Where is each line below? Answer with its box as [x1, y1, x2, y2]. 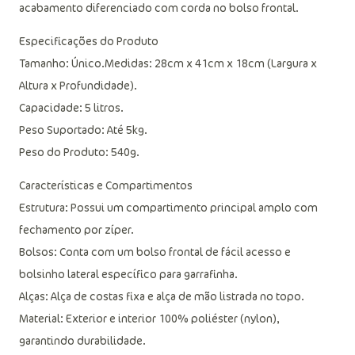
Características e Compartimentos [19, 177, 193, 193]
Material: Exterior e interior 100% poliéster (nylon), [19, 311, 280, 326]
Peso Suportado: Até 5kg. [19, 122, 147, 137]
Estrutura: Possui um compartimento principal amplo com [19, 200, 318, 215]
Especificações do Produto [19, 33, 158, 48]
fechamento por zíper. [19, 222, 134, 237]
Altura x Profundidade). [19, 78, 137, 93]
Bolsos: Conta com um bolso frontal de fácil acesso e [19, 244, 291, 259]
